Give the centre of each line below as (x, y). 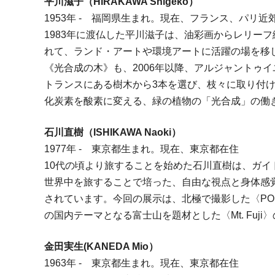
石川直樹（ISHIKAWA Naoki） (113, 133)
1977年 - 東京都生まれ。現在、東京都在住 (142, 149)
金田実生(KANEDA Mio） (102, 247)
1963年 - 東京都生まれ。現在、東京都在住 (142, 263)
